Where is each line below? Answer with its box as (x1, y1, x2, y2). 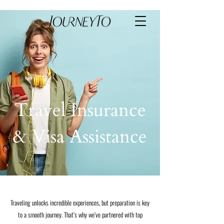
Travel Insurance (14, 97, 146, 122)
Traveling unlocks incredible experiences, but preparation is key (10, 197, 149, 207)
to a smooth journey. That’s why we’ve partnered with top (17, 209, 142, 219)
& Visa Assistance (13, 124, 147, 149)
